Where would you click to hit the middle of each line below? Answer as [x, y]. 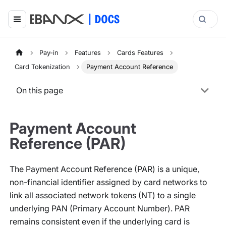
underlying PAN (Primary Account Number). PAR [100, 209]
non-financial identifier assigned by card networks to [108, 182]
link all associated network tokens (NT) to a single [103, 195]
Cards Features [140, 53]
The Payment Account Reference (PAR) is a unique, [104, 169]
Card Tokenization [43, 67]
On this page [39, 90]
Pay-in [49, 53]
